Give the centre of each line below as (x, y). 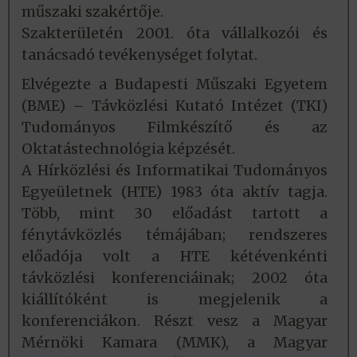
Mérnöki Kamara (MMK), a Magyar (175, 343)
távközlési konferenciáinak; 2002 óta (175, 278)
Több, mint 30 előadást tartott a (175, 214)
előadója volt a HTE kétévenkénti (175, 257)
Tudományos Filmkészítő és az (175, 127)
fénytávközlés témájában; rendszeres (175, 235)
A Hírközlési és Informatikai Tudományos (175, 171)
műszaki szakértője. (92, 12)
